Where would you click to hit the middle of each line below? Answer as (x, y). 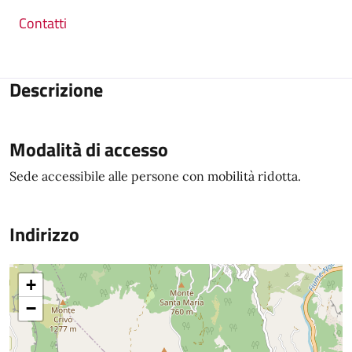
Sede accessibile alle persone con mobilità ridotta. (155, 176)
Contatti (43, 24)
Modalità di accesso (89, 150)
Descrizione (56, 90)
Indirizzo (44, 235)
